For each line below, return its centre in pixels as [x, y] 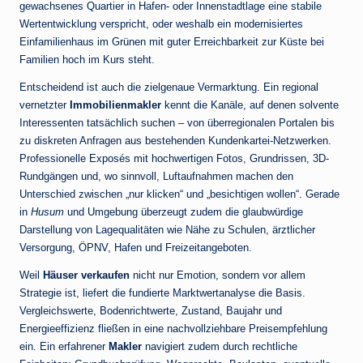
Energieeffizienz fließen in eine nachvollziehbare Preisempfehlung [173, 329]
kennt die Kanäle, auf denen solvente [250, 105]
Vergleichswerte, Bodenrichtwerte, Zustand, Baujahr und [151, 311]
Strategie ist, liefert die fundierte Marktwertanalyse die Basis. [162, 293]
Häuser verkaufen [86, 275]
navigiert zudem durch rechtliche [220, 347]
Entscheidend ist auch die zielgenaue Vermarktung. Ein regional [169, 88]
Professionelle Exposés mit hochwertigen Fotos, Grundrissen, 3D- [174, 159]
